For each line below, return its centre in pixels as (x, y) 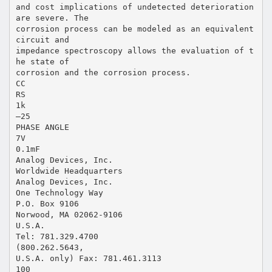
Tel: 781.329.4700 (57, 236)
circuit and (42, 39)
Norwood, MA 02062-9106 (69, 214)
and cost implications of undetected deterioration (134, 7)
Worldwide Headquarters (69, 171)
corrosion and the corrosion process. (103, 72)
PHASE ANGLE (42, 127)
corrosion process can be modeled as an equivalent (134, 29)
